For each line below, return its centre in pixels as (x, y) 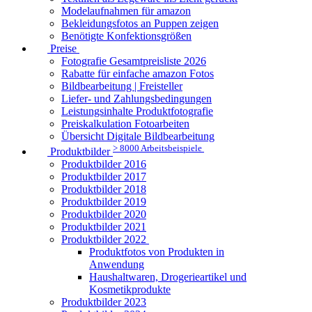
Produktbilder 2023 (104, 302)
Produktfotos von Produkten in (157, 251)
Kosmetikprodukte (130, 289)
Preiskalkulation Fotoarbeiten (125, 123)
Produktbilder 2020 (104, 214)
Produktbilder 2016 (104, 164)
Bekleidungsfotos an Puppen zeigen (140, 23)
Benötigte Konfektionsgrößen (126, 36)
